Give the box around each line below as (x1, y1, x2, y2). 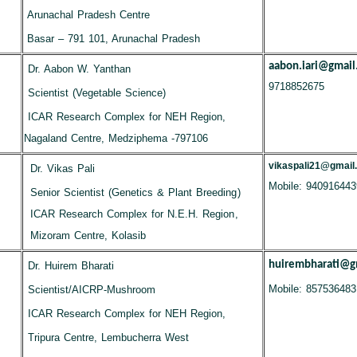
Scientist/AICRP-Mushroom (27, 284, 155, 296)
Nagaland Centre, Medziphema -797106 (23, 132, 209, 144)
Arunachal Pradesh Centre (26, 9, 150, 21)
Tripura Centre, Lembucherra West (27, 331, 190, 343)
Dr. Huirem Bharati (27, 260, 114, 272)
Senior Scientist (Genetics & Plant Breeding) (29, 186, 241, 198)
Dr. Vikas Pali (29, 163, 95, 175)
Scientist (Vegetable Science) (27, 87, 166, 99)
